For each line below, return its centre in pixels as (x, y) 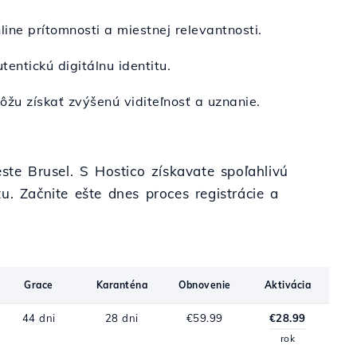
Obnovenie (205, 285)
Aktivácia (288, 285)
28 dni (122, 318)
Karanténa (122, 285)
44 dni (39, 318)
